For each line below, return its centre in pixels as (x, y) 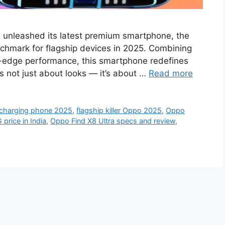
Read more (171, 74)
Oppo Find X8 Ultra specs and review (113, 121)
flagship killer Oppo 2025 (119, 110)
